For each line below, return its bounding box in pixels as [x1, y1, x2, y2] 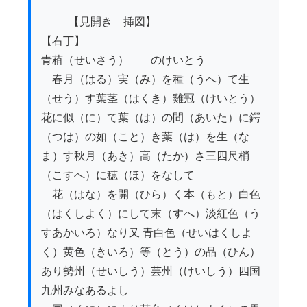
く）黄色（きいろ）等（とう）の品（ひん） [41, 245, 260, 258]
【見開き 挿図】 [41, 15, 69, 27]
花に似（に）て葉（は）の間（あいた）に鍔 [41, 111, 260, 123]
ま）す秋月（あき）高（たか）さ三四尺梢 [41, 149, 249, 162]
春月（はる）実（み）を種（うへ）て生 [41, 73, 249, 85]
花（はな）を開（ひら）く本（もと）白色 [41, 188, 260, 200]
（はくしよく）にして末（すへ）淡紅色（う [41, 207, 260, 219]
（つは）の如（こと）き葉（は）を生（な [41, 130, 249, 143]
